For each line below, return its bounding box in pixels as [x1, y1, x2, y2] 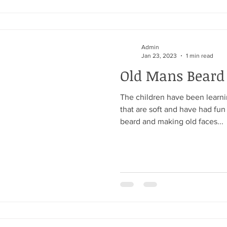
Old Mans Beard [120, 66, 224, 85]
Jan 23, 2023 [141, 52, 177, 59]
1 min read [186, 52, 213, 59]
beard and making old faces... [120, 117, 223, 126]
